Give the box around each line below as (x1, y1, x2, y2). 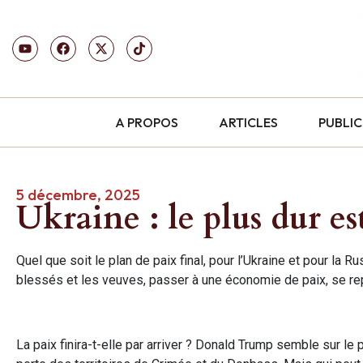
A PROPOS (115, 113, 179, 130)
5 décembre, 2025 (16, 185, 140, 204)
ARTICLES (219, 113, 279, 130)
